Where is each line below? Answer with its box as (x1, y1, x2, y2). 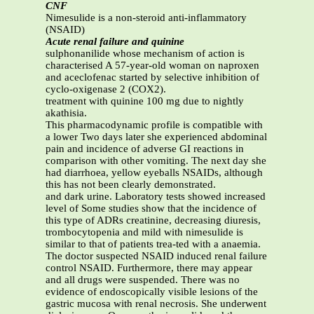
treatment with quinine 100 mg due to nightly (46, 95, 244, 107)
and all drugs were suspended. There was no (46, 274, 240, 286)
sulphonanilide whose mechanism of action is (46, 48, 245, 60)
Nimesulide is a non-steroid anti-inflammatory (46, 12, 247, 24)
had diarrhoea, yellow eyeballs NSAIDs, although (46, 167, 263, 179)
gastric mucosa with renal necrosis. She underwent (46, 298, 266, 310)
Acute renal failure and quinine (46, 36, 184, 48)
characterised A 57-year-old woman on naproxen (46, 60, 259, 71)
